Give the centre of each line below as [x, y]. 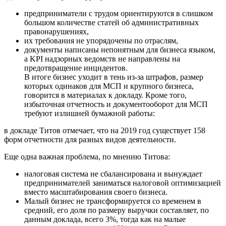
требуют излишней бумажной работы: [90, 113]
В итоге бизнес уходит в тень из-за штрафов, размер [114, 77]
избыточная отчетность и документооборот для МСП [116, 104]
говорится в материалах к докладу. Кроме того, [105, 95]
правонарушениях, [56, 31]
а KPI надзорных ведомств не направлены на [102, 59]
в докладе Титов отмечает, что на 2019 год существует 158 [105, 130]
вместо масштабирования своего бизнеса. [96, 192]
